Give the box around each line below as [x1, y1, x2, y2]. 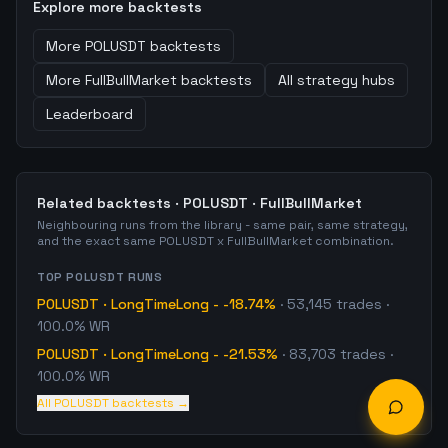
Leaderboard [46, 105, 133, 123]
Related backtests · [37, 194, 183, 212]
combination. [312, 233, 394, 249]
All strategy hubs [278, 71, 395, 89]
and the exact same [37, 233, 159, 249]
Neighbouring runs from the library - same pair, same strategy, [37, 217, 408, 233]
